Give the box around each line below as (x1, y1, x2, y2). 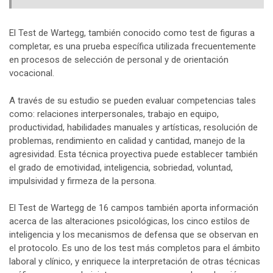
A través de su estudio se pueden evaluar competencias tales (9, 94, 256, 106)
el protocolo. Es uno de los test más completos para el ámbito (9, 243, 260, 253)
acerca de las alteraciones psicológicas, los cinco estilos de (9, 216, 250, 227)
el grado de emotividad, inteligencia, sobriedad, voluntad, (9, 161, 233, 173)
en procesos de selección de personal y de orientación (9, 54, 229, 65)
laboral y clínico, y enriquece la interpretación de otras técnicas (9, 256, 260, 267)
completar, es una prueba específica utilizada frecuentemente (9, 41, 256, 52)
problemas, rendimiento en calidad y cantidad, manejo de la (9, 135, 245, 146)
